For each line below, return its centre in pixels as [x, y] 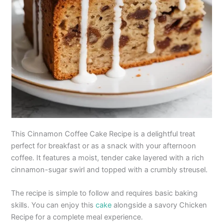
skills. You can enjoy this [54, 205]
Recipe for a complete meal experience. [77, 217]
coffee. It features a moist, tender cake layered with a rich [108, 158]
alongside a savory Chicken [160, 205]
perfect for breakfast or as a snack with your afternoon [104, 146]
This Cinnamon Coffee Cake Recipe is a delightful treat [103, 134]
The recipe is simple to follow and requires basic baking [105, 193]
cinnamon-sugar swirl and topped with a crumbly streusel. [110, 169]
